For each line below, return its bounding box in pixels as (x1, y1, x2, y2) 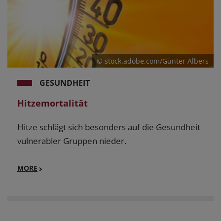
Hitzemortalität (17, 96, 88, 109)
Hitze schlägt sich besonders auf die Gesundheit (17, 121, 200, 133)
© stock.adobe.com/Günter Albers (97, 56, 209, 66)
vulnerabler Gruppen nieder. (17, 135, 126, 147)
